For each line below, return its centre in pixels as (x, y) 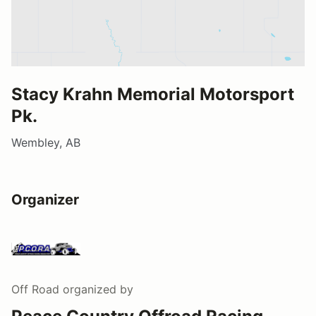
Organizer (45, 199)
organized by (96, 289)
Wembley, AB (46, 142)
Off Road (35, 289)
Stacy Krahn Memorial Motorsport (153, 94)
